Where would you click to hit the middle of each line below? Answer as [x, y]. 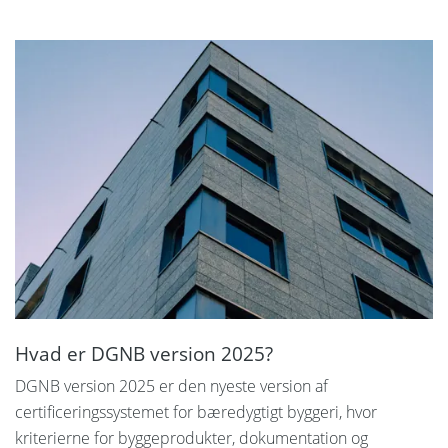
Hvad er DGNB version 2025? [144, 353]
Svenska [158, 13]
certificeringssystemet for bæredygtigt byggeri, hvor [196, 411]
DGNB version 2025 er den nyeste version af [171, 385]
